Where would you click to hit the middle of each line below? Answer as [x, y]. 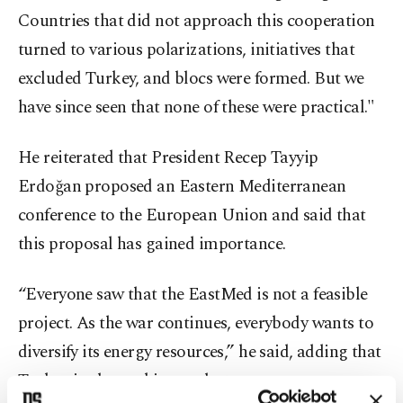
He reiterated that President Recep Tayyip [168, 158]
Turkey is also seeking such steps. [138, 381]
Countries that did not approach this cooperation [197, 22]
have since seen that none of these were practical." [197, 108]
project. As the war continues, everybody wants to [196, 324]
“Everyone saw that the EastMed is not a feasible [193, 295]
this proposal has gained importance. [152, 245]
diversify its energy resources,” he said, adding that [200, 353]
